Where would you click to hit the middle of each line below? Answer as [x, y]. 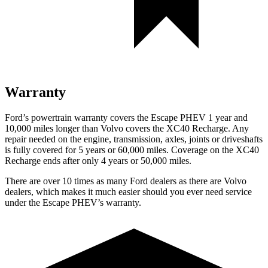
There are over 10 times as [56, 181]
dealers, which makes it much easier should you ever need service [128, 191]
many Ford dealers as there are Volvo [176, 181]
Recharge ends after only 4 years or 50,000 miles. [98, 160]
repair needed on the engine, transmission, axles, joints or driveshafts [134, 139]
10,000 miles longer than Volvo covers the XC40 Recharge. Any [127, 128]
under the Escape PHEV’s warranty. [73, 202]
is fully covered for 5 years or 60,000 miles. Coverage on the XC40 [132, 150]
